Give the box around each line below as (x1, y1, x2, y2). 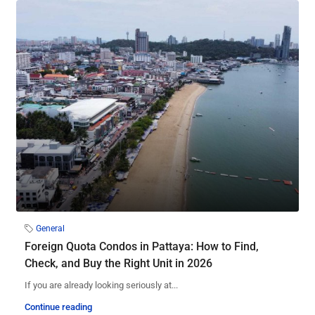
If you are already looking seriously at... (25, 280, 178, 291)
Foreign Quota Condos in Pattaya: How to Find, (25, 240, 259, 254)
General (36, 224, 65, 234)
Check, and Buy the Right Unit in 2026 (25, 257, 212, 271)
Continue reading (25, 302, 92, 313)
